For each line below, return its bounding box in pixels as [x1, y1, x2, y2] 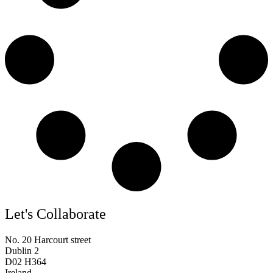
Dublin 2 [5, 246, 39, 257]
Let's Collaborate [5, 206, 106, 222]
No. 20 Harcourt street [5, 235, 91, 246]
